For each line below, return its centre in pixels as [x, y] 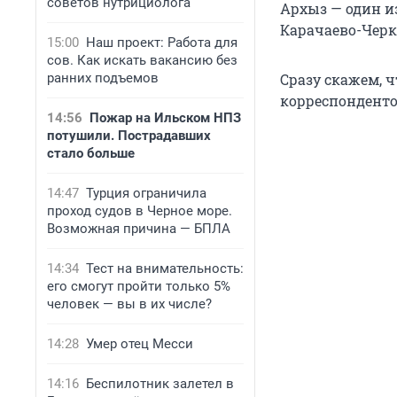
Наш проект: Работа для [162, 43]
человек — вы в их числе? [129, 304]
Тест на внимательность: [165, 269]
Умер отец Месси [140, 344]
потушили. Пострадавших [129, 136]
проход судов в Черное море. [140, 211]
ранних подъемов [103, 78]
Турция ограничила [146, 193]
